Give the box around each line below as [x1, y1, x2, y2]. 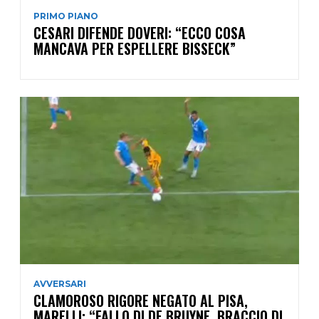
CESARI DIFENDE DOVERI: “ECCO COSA [33, 22, 246, 44]
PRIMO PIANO [33, 11, 98, 22]
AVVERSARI [33, 278, 86, 290]
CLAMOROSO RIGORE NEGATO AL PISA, [33, 290, 248, 312]
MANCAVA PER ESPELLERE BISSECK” [33, 38, 236, 60]
